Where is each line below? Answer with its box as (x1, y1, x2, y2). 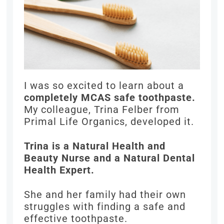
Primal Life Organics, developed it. (24, 115, 194, 128)
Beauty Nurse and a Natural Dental (24, 152, 195, 164)
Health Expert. (24, 164, 95, 176)
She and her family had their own (24, 188, 186, 201)
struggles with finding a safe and (24, 200, 186, 213)
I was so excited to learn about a (24, 79, 184, 92)
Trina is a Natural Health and (24, 140, 166, 152)
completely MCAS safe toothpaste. (24, 91, 196, 104)
